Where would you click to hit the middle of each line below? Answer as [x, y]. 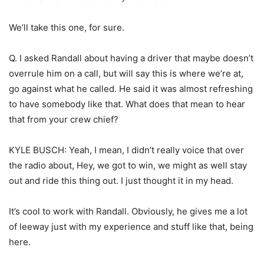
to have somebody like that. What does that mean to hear [127, 104]
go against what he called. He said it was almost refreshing [131, 89]
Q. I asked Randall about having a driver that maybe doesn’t [131, 58]
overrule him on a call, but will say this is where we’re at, [126, 74]
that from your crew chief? [64, 120]
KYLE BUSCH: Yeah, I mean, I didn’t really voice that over [126, 150]
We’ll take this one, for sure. [67, 28]
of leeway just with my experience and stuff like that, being [131, 227]
